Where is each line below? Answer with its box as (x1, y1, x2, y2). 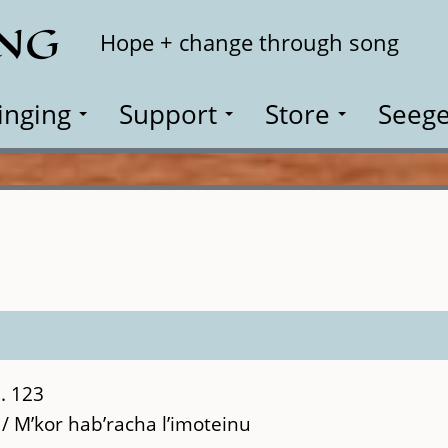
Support (119, 96, 217, 132)
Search (358, 17, 420, 44)
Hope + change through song (100, 27, 399, 58)
